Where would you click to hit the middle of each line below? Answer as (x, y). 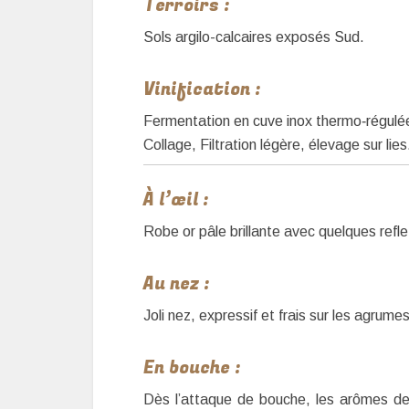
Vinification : (202, 89)
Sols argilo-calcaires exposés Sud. (254, 37)
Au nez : (177, 283)
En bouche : (192, 367)
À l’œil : (176, 199)
